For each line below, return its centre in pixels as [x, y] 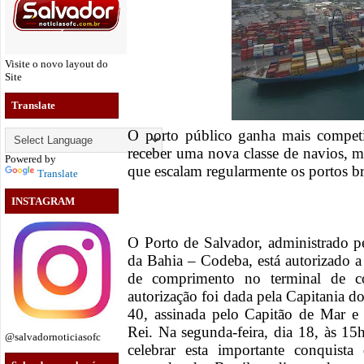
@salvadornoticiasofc [53, 337]
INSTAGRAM [43, 201]
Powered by [30, 158]
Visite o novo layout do [56, 64]
